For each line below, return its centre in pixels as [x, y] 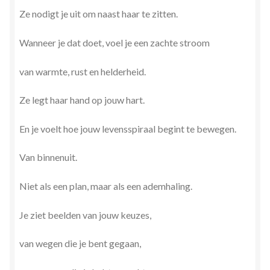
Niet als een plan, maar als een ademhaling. [106, 186]
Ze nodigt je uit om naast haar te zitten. [99, 14]
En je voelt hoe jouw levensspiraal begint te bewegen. [128, 128]
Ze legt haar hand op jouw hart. [82, 100]
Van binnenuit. [48, 157]
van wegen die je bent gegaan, [80, 243]
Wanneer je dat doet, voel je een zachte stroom [115, 42]
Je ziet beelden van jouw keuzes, [85, 215]
